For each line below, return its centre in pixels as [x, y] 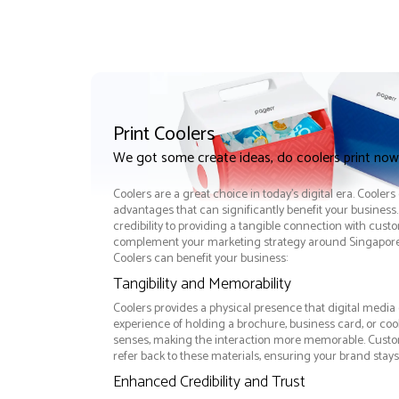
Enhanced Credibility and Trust [209, 383]
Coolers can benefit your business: [200, 259]
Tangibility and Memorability [202, 285]
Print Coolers [163, 135]
